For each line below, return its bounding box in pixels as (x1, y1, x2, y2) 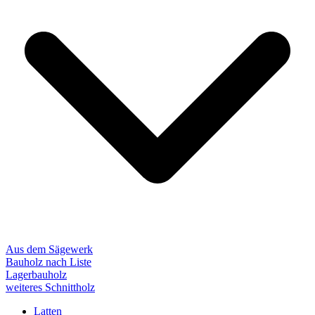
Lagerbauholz (6, 269, 67, 281)
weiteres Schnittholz (6, 281, 95, 294)
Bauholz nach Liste (6, 256, 91, 269)
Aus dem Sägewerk (6, 243, 93, 256)
